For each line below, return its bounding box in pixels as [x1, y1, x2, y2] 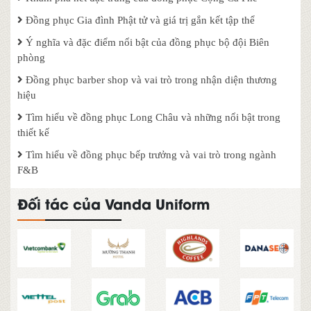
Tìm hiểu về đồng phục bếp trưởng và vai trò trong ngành [23, 149, 276, 161]
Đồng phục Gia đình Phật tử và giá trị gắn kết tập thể [23, 15, 255, 26]
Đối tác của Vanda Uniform [17, 193, 210, 214]
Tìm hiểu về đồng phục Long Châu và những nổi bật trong [23, 112, 280, 124]
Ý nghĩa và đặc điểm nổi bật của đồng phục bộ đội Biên [23, 37, 269, 49]
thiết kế [17, 127, 49, 139]
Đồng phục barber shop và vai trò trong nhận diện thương [23, 74, 277, 86]
